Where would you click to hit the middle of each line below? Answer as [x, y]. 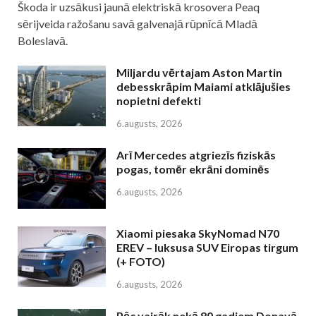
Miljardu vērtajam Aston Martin [199, 73]
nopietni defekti [159, 101]
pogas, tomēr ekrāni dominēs [193, 169]
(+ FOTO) [141, 262]
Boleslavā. [43, 41]
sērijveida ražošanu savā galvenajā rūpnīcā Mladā [138, 24]
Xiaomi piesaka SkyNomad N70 [198, 233]
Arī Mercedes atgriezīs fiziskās [196, 155]
